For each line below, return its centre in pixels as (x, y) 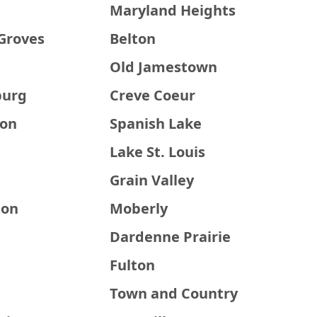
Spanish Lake (156, 123)
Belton (133, 39)
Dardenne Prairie (171, 237)
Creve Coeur (153, 95)
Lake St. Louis (158, 152)
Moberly (139, 208)
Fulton (133, 265)
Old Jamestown (164, 67)
